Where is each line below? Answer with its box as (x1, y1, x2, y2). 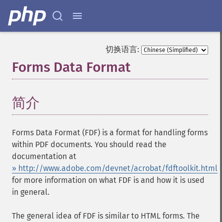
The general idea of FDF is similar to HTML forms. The (12, 211, 200, 221)
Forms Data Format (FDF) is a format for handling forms (12, 128, 208, 137)
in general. (12, 187, 50, 197)
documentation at (12, 152, 76, 161)
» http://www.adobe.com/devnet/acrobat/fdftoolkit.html (12, 164, 218, 173)
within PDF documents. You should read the (12, 140, 166, 149)
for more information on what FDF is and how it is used (12, 175, 205, 185)
